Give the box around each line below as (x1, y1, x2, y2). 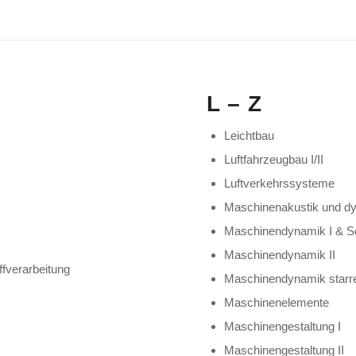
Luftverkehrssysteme (224, 176, 335, 190)
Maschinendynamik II (224, 247, 336, 261)
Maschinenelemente (224, 295, 330, 309)
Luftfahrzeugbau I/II (224, 152, 324, 166)
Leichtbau (224, 128, 275, 142)
